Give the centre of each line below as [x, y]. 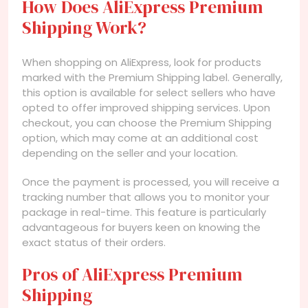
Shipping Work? [84, 27]
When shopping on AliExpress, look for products [142, 62]
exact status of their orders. [94, 242]
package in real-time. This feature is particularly [144, 212]
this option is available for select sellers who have [149, 92]
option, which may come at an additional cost [140, 137]
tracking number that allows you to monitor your [146, 197]
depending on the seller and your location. [130, 153]
